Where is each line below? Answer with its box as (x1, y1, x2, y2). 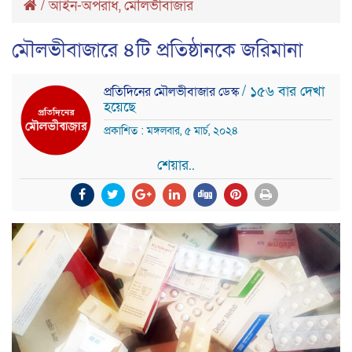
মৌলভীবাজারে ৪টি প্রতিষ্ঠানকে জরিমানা (12, 36, 302, 64)
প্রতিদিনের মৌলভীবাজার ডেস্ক (104, 82, 242, 101)
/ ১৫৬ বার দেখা (242, 82, 324, 101)
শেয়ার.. (157, 156, 195, 174)
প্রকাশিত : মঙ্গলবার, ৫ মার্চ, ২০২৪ (104, 123, 238, 138)
